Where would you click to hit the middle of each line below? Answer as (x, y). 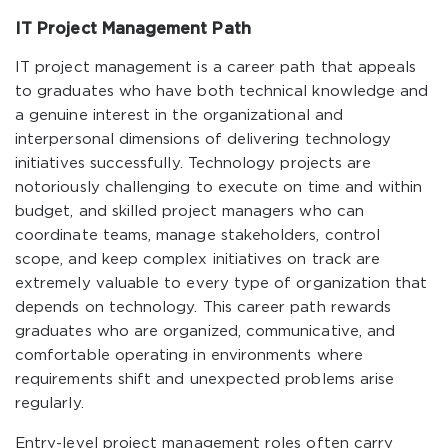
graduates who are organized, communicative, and (205, 331)
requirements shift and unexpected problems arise (205, 379)
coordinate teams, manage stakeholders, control (198, 235)
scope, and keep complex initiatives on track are (198, 259)
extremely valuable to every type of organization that (221, 283)
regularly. (49, 403)
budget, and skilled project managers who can (189, 211)
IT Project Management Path (133, 29)
